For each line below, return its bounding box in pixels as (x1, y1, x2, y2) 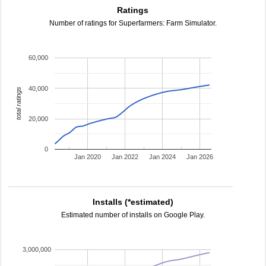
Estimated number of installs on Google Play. (61, 211, 205, 219)
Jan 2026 (186, 153, 214, 161)
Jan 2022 (112, 153, 139, 161)
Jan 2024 (149, 153, 176, 161)
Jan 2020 (74, 153, 102, 161)
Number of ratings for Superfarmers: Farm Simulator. (49, 19, 217, 27)
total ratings (14, 87, 22, 121)
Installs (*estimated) (93, 197, 173, 207)
